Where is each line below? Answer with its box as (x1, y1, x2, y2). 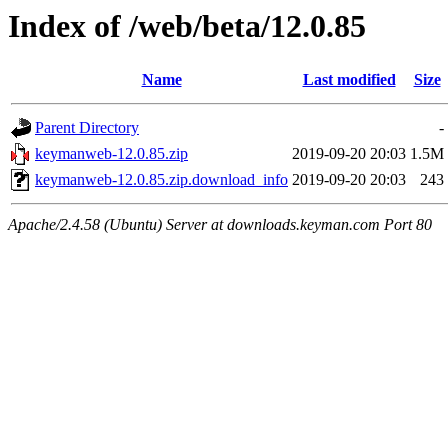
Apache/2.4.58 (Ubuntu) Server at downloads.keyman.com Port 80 (8, 216, 432, 234)
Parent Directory (35, 119, 139, 137)
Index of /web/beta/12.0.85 (8, 8, 366, 44)
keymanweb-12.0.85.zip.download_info (35, 171, 288, 189)
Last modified (302, 71, 396, 89)
